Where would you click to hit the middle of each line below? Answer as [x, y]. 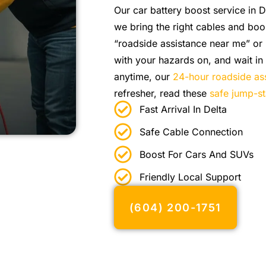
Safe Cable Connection [191, 132]
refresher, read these [162, 93]
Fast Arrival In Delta [183, 110]
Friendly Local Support [190, 177]
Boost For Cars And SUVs [196, 155]
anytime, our [143, 76]
